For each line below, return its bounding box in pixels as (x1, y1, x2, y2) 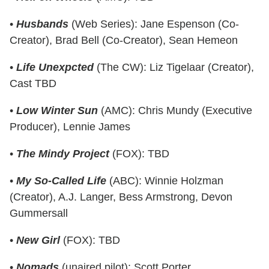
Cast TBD (10, 77, 56, 89)
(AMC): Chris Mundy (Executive (98, 104, 252, 116)
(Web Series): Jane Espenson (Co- (68, 17, 239, 30)
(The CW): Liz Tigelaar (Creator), (94, 61, 254, 73)
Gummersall (10, 207, 68, 219)
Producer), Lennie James (10, 120, 130, 133)
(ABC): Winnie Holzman (106, 174, 223, 187)
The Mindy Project (16, 147, 109, 160)
